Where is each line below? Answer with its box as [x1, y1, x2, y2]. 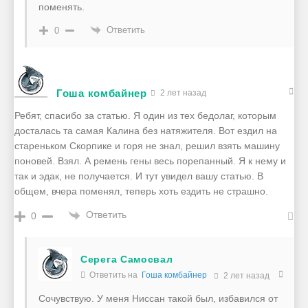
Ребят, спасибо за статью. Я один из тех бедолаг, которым [14, 110, 276, 122]
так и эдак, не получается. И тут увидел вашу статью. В [14, 170, 263, 182]
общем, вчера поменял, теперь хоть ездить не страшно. [14, 186, 268, 197]
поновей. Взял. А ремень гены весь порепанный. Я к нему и [14, 155, 286, 167]
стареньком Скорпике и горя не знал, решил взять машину [14, 140, 280, 152]
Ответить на [87, 269, 142, 280]
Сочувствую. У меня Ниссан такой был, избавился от [38, 292, 278, 304]
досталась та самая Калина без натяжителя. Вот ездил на [14, 125, 277, 137]
